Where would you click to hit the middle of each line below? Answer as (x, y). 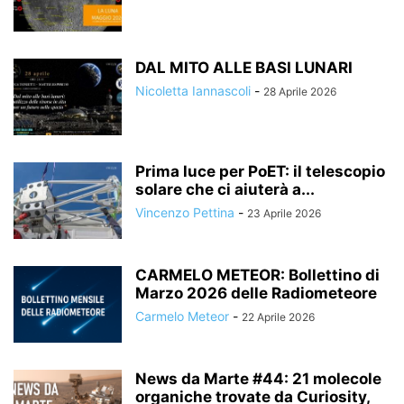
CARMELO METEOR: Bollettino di (257, 275)
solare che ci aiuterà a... (225, 189)
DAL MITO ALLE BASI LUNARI (244, 68)
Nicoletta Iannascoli (193, 91)
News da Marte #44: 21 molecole (258, 379)
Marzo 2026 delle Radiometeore (256, 293)
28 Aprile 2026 (300, 92)
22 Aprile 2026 (278, 317)
